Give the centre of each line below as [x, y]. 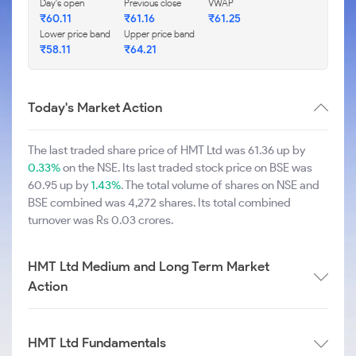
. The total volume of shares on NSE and [220, 185]
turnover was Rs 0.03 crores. [101, 220]
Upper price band [159, 34]
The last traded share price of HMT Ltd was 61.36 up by [166, 150]
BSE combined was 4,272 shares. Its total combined [159, 203]
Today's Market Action [95, 107]
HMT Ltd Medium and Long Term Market [149, 266]
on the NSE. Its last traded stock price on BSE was [186, 168]
